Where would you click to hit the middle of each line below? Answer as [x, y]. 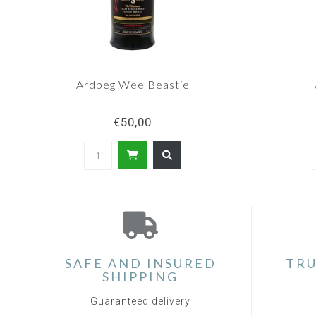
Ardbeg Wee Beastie [133, 85]
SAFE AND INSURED [140, 263]
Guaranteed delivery [140, 302]
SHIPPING [140, 277]
